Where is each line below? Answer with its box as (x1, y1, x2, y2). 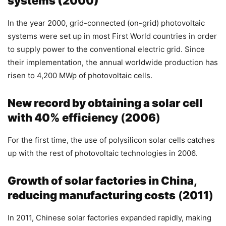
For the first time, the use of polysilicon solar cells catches (8, 135, 215, 145)
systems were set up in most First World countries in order (8, 31, 217, 41)
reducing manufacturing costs (8, 188, 176, 202)
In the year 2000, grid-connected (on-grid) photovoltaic (8, 18, 205, 28)
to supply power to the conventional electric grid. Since (8, 44, 205, 54)
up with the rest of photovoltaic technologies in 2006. (8, 148, 197, 158)
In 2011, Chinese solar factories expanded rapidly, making (8, 212, 211, 222)
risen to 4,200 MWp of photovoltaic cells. (8, 70, 152, 80)
